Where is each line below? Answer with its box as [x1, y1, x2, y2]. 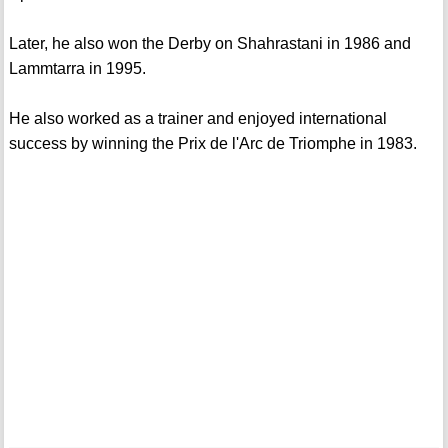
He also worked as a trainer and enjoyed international [8, 110, 387, 128]
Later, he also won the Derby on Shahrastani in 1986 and [8, 35, 411, 53]
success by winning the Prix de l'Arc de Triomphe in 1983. [8, 135, 417, 153]
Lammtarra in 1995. [8, 60, 146, 78]
